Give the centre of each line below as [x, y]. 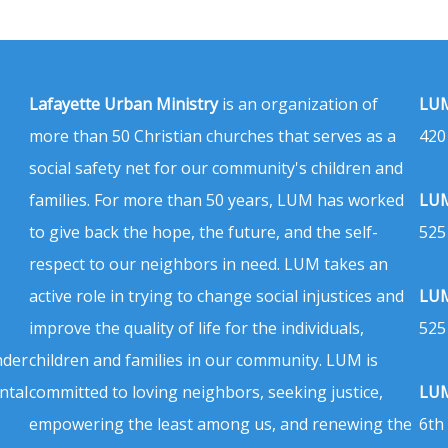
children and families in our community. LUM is [203, 359]
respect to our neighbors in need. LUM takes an [208, 263]
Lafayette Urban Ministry [123, 103]
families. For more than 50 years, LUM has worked [216, 199]
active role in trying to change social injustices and [216, 295]
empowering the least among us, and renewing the [220, 423]
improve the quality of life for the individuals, [196, 327]
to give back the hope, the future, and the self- [203, 231]
